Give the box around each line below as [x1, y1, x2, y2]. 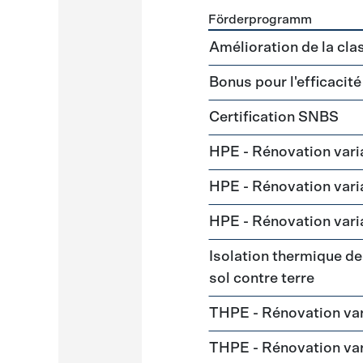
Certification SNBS [209, 110, 340, 125]
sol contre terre [209, 271, 315, 286]
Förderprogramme [207, 33, 316, 46]
